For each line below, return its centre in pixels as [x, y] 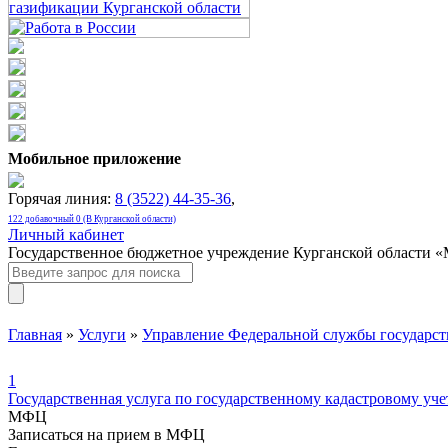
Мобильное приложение [94, 158]
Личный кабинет [66, 234]
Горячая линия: [61, 198]
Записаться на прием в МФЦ [106, 434]
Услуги [102, 334]
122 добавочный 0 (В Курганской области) [92, 219]
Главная [35, 334]
